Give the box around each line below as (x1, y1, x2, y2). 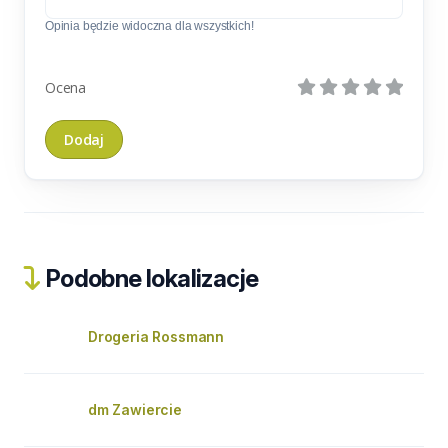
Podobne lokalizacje (41, 264, 259, 293)
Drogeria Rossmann (88, 328, 225, 345)
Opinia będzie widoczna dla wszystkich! (45, 19, 254, 33)
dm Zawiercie (88, 401, 182, 418)
